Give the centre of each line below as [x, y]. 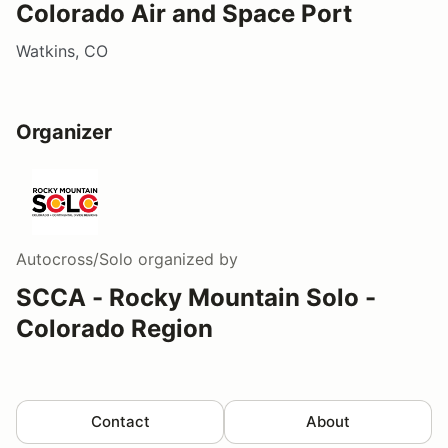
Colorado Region [114, 328]
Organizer [64, 131]
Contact [120, 421]
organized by [185, 258]
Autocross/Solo [74, 258]
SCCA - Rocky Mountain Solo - [196, 297]
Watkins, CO [62, 50]
